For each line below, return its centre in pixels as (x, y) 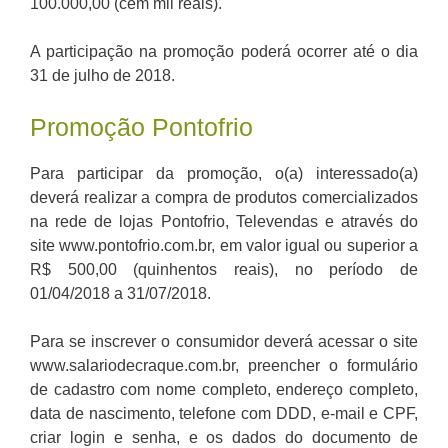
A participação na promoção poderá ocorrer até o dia (224, 52)
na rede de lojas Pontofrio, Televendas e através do (224, 222)
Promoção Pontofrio (141, 127)
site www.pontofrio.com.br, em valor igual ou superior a (224, 246)
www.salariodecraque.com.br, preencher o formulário (224, 366)
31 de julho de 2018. (102, 76)
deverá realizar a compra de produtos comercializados (224, 198)
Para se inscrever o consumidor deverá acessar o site (224, 342)
